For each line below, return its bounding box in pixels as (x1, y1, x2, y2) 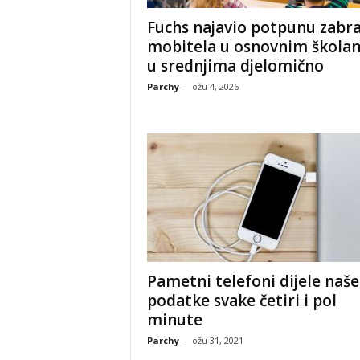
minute (146, 309, 202, 330)
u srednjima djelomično (146, 55, 324, 76)
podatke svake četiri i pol (146, 290, 337, 311)
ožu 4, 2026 (191, 80, 239, 92)
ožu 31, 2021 (191, 334, 243, 346)
